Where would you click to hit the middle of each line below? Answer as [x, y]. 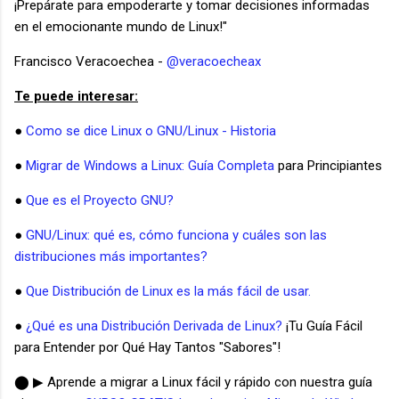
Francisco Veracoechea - [90, 61]
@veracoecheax [216, 61]
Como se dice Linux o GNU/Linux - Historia [151, 130]
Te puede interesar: [76, 96]
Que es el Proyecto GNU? [100, 200]
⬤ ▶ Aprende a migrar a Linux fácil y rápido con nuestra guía [193, 382]
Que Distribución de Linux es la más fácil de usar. [168, 291]
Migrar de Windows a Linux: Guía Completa [152, 165]
